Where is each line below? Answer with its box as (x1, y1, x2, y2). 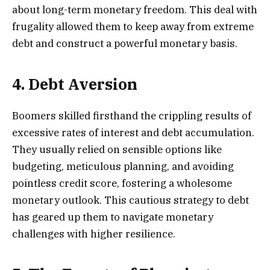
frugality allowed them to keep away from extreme (12, 20, 254, 34)
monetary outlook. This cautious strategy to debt (12, 193, 249, 207)
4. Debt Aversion (12, 74, 137, 94)
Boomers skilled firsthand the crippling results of (12, 109, 251, 122)
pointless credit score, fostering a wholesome (12, 177, 232, 190)
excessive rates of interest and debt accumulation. (12, 126, 254, 139)
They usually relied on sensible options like (12, 143, 222, 156)
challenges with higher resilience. (12, 227, 175, 240)
